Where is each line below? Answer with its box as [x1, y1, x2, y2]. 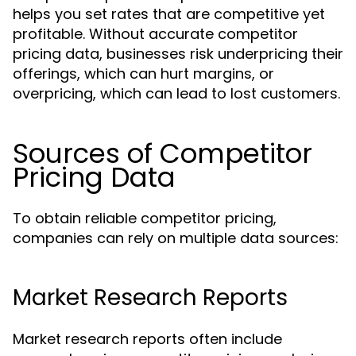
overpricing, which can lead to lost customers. [13, 83, 340, 103]
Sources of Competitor [13, 134, 312, 172]
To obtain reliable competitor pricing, [13, 208, 277, 228]
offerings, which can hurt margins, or [13, 64, 274, 83]
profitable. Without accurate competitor [13, 24, 298, 44]
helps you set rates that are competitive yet [13, 4, 325, 24]
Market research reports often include [13, 329, 282, 349]
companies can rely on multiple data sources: [13, 228, 339, 248]
